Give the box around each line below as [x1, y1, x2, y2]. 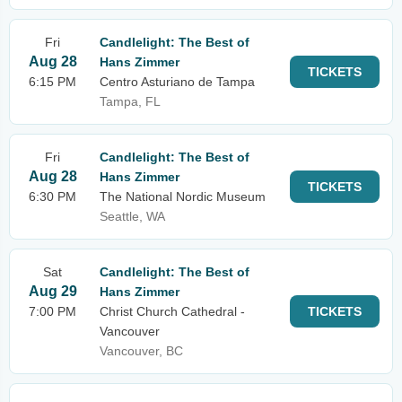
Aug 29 [28, 284, 77, 299]
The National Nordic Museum [100, 189, 266, 204]
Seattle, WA [100, 209, 165, 223]
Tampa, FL [100, 94, 161, 109]
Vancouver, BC [100, 344, 183, 358]
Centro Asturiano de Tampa [100, 74, 255, 89]
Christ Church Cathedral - [100, 304, 245, 319]
